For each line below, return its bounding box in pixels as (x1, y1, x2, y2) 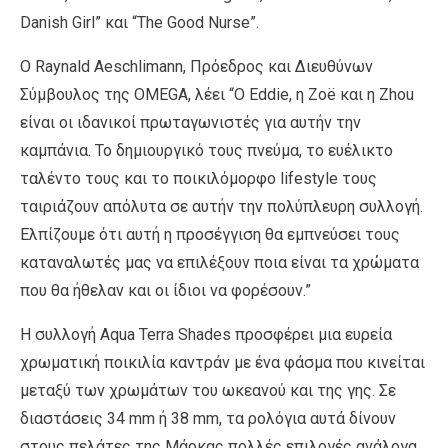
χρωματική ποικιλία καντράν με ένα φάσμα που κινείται (20, 352, 425, 372)
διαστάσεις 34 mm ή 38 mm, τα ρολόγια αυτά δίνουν (20, 408, 396, 428)
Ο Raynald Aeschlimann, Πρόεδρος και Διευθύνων (20, 56, 373, 76)
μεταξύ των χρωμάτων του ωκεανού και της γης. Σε (20, 380, 396, 400)
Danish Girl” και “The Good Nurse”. (20, 12, 259, 32)
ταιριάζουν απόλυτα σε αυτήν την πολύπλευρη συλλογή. (20, 196, 423, 216)
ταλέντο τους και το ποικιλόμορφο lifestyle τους (20, 168, 377, 188)
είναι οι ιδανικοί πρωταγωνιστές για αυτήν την (20, 112, 361, 132)
